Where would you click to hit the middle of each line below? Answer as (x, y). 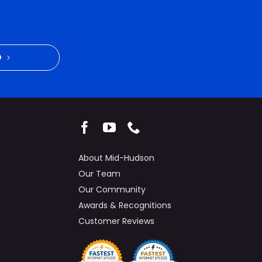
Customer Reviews (117, 221)
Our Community (112, 189)
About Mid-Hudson (117, 158)
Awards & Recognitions (125, 205)
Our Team (100, 173)
